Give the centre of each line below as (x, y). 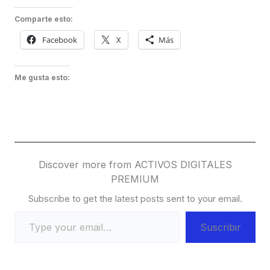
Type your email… (30, 211)
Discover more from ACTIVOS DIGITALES (135, 165)
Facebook (60, 40)
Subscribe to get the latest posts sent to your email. (135, 199)
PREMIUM (135, 179)
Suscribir (221, 228)
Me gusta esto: (42, 78)
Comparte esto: (44, 19)
